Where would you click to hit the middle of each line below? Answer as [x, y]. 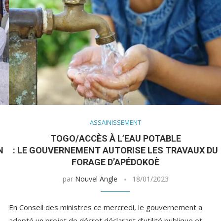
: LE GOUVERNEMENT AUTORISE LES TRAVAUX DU [116, 150]
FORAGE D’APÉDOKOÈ [116, 162]
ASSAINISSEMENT [116, 123]
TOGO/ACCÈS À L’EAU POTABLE [115, 139]
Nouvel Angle [96, 179]
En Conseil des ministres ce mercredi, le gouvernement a [105, 207]
